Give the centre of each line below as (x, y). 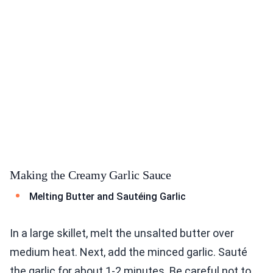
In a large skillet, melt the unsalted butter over (122, 233)
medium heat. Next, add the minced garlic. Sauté (129, 252)
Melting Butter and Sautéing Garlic (108, 196)
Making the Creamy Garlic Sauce (90, 175)
